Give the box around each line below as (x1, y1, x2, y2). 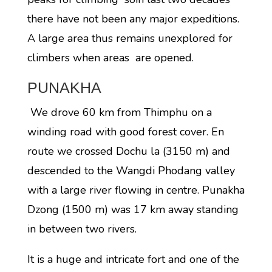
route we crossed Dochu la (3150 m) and (27, 144, 230, 158)
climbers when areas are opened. (27, 50, 194, 65)
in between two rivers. (27, 222, 137, 236)
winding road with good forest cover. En (27, 124, 224, 139)
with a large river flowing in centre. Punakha (27, 183, 245, 197)
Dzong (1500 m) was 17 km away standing (27, 202, 239, 217)
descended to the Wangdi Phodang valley (27, 163, 235, 178)
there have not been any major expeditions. (27, 12, 239, 26)
